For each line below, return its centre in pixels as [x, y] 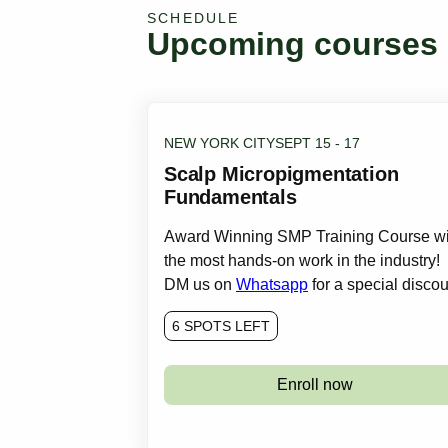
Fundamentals [230, 197]
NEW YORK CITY [219, 143]
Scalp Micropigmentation [281, 174]
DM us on [200, 284]
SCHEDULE [193, 18]
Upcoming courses [292, 44]
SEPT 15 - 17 [317, 143]
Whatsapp [272, 284]
